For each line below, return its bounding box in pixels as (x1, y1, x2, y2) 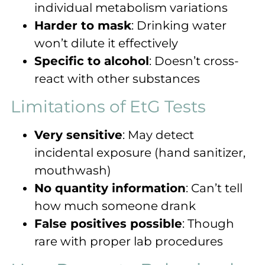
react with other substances (34, 71, 200, 86)
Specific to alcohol (34, 53, 149, 68)
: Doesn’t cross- (149, 53, 239, 68)
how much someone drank (34, 198, 196, 213)
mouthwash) (34, 163, 111, 177)
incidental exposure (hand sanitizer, (34, 145, 245, 160)
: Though (182, 216, 234, 231)
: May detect (122, 127, 194, 142)
